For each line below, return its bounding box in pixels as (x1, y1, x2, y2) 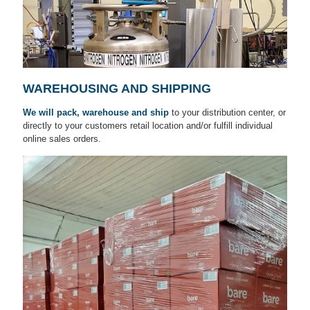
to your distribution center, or (172, 107, 286, 118)
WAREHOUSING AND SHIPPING (23, 82, 211, 95)
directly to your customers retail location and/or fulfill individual (23, 120, 273, 131)
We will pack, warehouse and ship (23, 107, 172, 118)
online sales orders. (23, 134, 101, 144)
